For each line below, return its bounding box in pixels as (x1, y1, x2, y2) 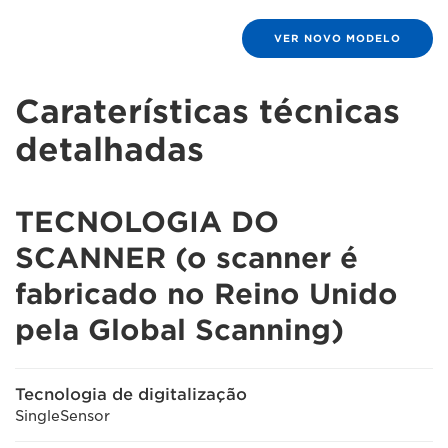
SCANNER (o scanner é (15, 241, 358, 275)
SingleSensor (15, 408, 110, 424)
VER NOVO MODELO (274, 32, 401, 44)
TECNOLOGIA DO (15, 205, 279, 239)
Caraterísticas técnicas (15, 92, 400, 131)
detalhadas (15, 130, 204, 169)
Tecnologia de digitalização (15, 385, 247, 404)
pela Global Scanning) (15, 313, 344, 347)
